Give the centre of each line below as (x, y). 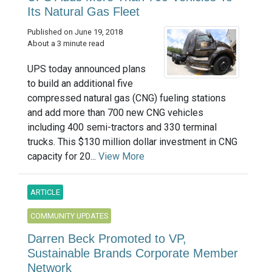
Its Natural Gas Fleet (83, 12)
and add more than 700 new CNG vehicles (115, 113)
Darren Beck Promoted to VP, (107, 239)
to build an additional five (80, 83)
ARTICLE (45, 192)
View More (121, 156)
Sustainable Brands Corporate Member (133, 253)
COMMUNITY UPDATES (69, 216)
